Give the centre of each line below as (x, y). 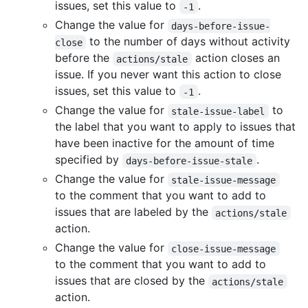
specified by (89, 160)
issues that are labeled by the (133, 212)
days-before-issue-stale (189, 161)
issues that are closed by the (132, 281)
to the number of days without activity (190, 42)
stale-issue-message (224, 180)
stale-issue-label (218, 111)
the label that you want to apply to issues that (175, 127)
